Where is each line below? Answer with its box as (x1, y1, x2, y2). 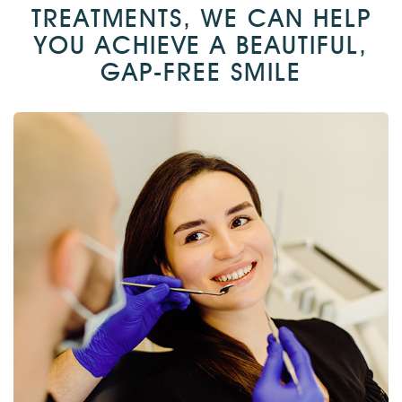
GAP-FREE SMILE (100, 57, 301, 87)
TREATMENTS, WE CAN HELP (31, 3, 371, 33)
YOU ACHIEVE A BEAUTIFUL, (34, 30, 368, 60)
